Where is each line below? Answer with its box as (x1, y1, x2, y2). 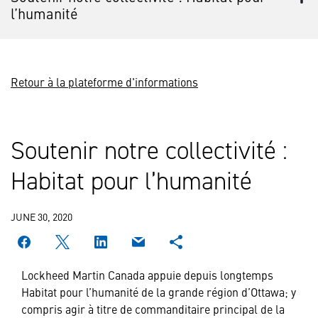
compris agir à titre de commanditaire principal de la (21, 300, 285, 317)
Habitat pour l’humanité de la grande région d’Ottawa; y (21, 283, 296, 300)
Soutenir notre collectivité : (11, 135, 287, 165)
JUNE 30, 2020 (11, 209, 72, 224)
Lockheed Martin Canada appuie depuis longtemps (21, 266, 273, 283)
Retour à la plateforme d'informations (11, 73, 198, 89)
